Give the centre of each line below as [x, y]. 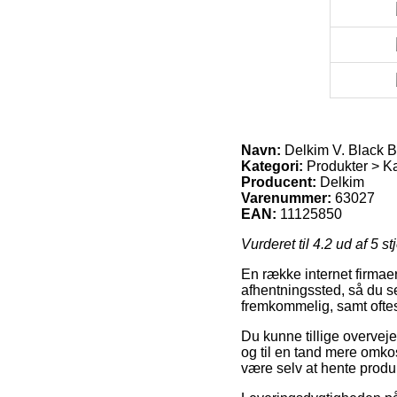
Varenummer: [286, 198]
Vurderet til [277, 244]
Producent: [279, 182]
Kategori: [272, 166]
